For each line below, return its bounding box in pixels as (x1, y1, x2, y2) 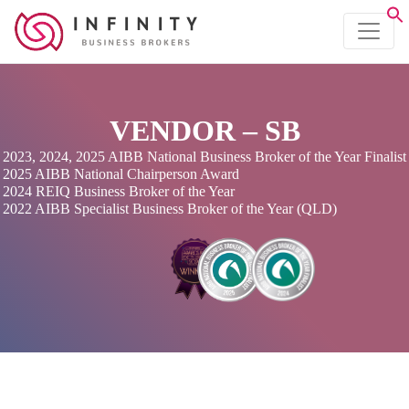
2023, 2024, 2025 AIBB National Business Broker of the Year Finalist (3, 149, 406, 164)
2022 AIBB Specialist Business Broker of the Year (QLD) (3, 201, 337, 216)
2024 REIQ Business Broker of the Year (3, 184, 235, 199)
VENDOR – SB (109, 114, 300, 147)
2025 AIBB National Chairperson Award (3, 166, 239, 182)
